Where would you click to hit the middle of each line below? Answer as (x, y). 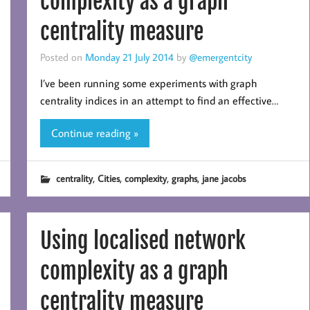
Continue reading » (94, 133)
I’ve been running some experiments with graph (148, 83)
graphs (184, 178)
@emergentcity (220, 57)
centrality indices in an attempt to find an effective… (159, 101)
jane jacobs (224, 178)
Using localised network (143, 240)
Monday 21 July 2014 (129, 57)
